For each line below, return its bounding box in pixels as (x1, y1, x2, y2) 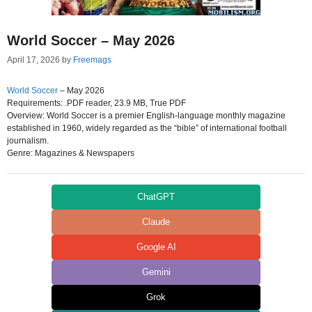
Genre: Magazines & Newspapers (7, 148, 134, 158)
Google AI (136, 242, 176, 252)
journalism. (7, 136, 49, 146)
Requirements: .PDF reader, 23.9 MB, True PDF (7, 98, 186, 108)
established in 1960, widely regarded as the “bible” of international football (7, 123, 287, 133)
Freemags (73, 55, 111, 65)
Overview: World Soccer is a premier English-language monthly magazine (7, 111, 286, 120)
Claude (142, 217, 170, 227)
